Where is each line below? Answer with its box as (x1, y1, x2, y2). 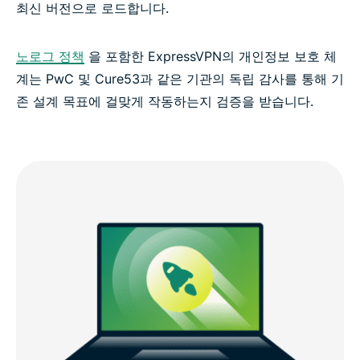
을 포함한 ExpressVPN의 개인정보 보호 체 (84, 47, 337, 64)
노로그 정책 (16, 47, 84, 64)
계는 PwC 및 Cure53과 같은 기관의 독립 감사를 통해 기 (16, 70, 344, 87)
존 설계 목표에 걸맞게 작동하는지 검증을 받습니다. (16, 92, 313, 109)
